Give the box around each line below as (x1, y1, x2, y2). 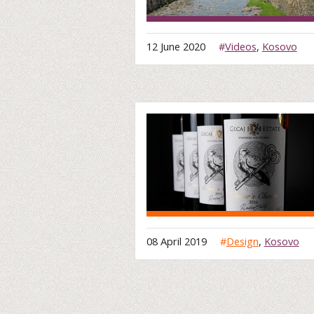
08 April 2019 (146, 234, 210, 249)
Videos (224, 39, 257, 53)
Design (226, 234, 259, 249)
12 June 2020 (146, 39, 208, 53)
